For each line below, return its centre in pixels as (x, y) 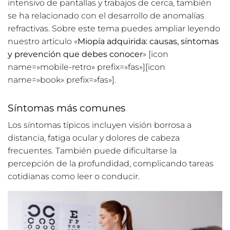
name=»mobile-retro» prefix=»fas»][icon (87, 67)
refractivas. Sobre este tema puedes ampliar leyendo (114, 28)
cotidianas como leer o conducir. (74, 177)
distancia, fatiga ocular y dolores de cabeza (94, 138)
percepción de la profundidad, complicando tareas (111, 164)
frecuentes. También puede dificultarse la (92, 151)
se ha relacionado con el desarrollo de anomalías (106, 15)
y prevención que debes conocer (75, 54)
